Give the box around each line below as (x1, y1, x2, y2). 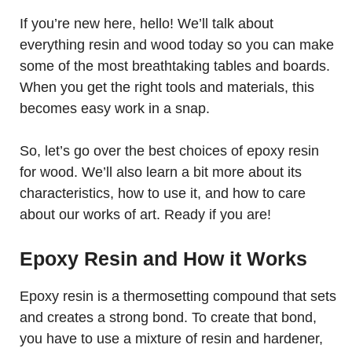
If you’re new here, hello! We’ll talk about (20, 16, 273, 31)
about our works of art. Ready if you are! (20, 207, 271, 222)
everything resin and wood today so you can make (20, 37, 334, 53)
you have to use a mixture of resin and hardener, (20, 331, 323, 346)
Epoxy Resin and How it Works (20, 247, 307, 269)
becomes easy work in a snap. (20, 101, 210, 116)
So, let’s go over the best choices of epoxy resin (20, 143, 319, 159)
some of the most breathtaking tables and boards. (20, 58, 330, 74)
